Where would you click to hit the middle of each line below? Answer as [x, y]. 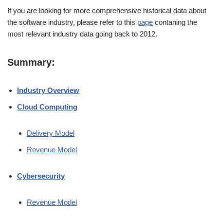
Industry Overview [48, 90]
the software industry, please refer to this [72, 22]
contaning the [175, 22]
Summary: [31, 62]
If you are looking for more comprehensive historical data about [107, 10]
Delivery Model [51, 133]
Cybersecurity [41, 176]
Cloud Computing [47, 107]
